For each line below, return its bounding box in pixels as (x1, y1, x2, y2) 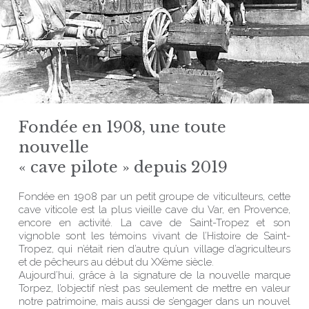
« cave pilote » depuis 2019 (19, 157, 228, 177)
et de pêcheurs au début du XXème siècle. (19, 256, 215, 268)
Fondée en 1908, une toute (19, 117, 227, 137)
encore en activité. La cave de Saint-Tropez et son (19, 217, 290, 229)
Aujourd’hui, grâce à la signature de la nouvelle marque (19, 269, 290, 281)
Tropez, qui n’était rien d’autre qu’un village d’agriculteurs (19, 243, 290, 255)
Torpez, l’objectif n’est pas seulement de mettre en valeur (19, 282, 290, 295)
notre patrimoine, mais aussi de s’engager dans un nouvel (19, 295, 290, 308)
